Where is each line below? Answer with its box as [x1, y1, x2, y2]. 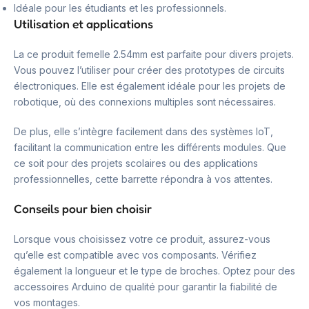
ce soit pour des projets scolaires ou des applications [14, 157, 258, 169]
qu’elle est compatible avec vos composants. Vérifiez [14, 249, 257, 261]
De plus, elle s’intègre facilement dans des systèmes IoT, [14, 126, 273, 137]
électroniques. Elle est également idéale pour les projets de [14, 80, 286, 92]
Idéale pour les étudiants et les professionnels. [14, 2, 226, 14]
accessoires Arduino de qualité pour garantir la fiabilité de [14, 281, 277, 292]
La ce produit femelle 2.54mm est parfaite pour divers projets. [14, 48, 294, 60]
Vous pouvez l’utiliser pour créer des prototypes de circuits [14, 64, 285, 76]
